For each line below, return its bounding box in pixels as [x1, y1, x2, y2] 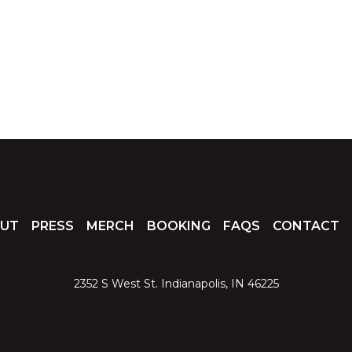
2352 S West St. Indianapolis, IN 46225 [73, 276, 279, 291]
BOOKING [146, 218, 211, 233]
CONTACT [272, 218, 339, 233]
